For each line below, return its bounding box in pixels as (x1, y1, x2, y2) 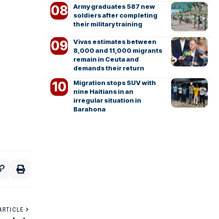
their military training (73, 20, 142, 28)
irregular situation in (73, 96, 141, 104)
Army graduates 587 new (73, 2, 155, 10)
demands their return (73, 64, 144, 72)
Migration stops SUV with (73, 79, 156, 87)
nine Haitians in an (73, 88, 133, 95)
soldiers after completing (73, 11, 157, 19)
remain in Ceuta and (73, 55, 139, 63)
